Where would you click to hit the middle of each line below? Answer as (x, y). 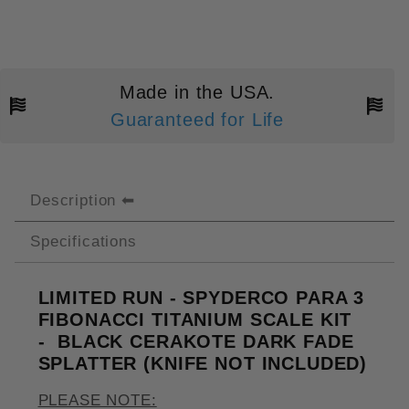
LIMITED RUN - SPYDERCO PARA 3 (201, 297)
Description (73, 200)
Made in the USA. (197, 92)
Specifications (84, 241)
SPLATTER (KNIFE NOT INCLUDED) (203, 363)
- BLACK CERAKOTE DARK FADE (196, 341)
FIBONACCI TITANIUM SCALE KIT (195, 319)
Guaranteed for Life (197, 119)
